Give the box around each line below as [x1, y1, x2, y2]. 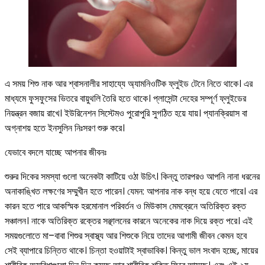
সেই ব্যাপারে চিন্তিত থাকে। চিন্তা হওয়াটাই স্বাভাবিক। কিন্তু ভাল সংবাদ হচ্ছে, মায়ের [5, 243, 258, 257]
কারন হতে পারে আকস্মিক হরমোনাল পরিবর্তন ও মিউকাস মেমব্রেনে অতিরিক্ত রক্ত [5, 199, 246, 213]
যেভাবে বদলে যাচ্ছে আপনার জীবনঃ [5, 145, 106, 159]
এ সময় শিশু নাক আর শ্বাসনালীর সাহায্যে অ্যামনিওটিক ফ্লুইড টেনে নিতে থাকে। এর [5, 76, 253, 91]
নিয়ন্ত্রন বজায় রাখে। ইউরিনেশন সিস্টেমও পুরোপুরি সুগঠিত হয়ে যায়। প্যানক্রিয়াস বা [5, 106, 247, 120]
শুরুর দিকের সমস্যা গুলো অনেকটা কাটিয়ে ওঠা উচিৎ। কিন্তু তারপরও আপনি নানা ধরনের [5, 169, 260, 183]
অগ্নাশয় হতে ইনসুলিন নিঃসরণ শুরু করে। [5, 121, 125, 135]
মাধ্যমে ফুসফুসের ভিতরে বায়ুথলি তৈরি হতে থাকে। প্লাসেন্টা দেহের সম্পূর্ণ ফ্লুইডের [5, 91, 246, 105]
